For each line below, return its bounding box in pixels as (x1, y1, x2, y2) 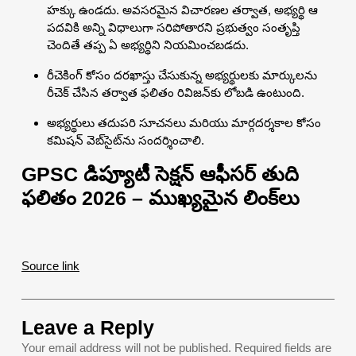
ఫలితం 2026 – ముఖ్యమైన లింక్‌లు (21, 186, 300, 209)
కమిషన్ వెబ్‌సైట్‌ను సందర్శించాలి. (47, 133, 204, 147)
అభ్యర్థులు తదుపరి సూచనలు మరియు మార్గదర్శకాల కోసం (47, 115, 321, 130)
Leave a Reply (21, 315, 154, 339)
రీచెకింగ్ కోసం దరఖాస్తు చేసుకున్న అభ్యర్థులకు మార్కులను (47, 68, 317, 82)
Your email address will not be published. (21, 340, 231, 354)
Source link (21, 258, 79, 273)
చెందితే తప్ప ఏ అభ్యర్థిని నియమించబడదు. (47, 37, 249, 52)
